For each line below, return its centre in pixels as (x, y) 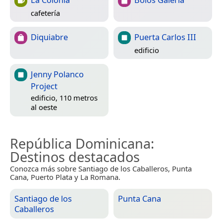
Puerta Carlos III (165, 37)
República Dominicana (80, 144)
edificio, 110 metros (64, 97)
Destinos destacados (75, 157)
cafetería (45, 13)
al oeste (44, 107)
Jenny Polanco (57, 74)
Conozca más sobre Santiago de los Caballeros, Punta (101, 169)
